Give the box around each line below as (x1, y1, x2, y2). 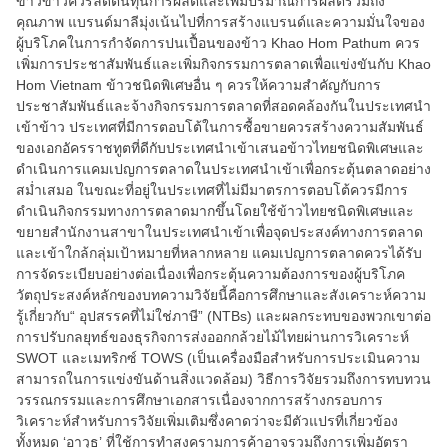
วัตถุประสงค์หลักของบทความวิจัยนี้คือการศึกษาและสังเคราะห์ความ (16, 287, 426, 303)
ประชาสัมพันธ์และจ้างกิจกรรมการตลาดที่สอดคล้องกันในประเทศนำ (16, 98, 431, 114)
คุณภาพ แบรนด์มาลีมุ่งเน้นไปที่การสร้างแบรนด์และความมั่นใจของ (16, 14, 425, 30)
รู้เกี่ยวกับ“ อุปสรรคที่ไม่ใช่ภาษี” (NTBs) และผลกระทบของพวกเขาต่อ (16, 308, 431, 324)
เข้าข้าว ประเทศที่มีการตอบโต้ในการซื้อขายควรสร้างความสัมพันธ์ (16, 119, 424, 135)
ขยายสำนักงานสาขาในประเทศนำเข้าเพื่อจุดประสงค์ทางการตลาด (16, 224, 423, 240)
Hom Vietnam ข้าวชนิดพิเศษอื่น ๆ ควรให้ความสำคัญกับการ (16, 77, 381, 93)
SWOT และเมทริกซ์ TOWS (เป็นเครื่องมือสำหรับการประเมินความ (16, 350, 420, 366)
